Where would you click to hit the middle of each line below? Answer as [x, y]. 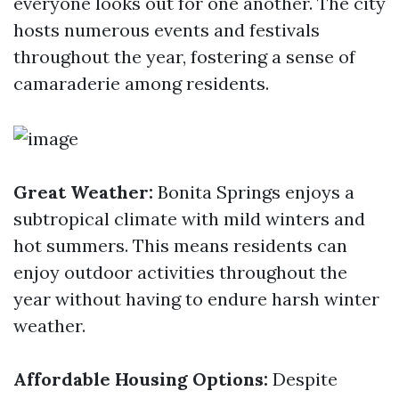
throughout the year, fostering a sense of [184, 57]
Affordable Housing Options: [141, 379]
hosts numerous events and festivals [167, 30]
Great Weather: [83, 192]
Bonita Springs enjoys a [254, 192]
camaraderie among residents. [141, 83]
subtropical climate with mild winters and [189, 219]
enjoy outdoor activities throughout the [180, 272]
